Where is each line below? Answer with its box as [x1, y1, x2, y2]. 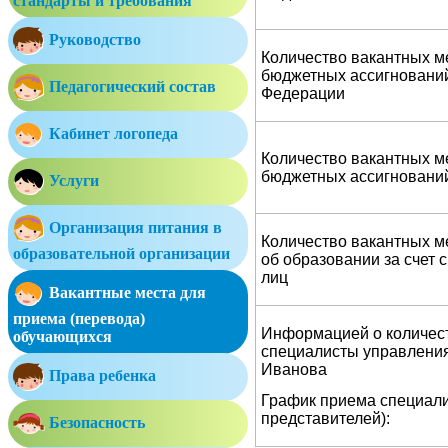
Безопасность [45, 413, 145, 431]
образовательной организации [13, 245, 230, 262]
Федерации [261, 84, 345, 102]
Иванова [261, 360, 327, 378]
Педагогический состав [45, 77, 216, 95]
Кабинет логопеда [45, 124, 178, 142]
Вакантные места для [45, 283, 206, 301]
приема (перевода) [13, 310, 145, 327]
